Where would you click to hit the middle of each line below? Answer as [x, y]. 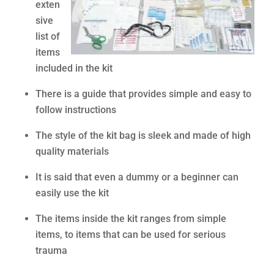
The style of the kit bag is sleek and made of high [143, 136]
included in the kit [74, 68]
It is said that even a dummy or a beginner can [137, 177]
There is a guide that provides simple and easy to [144, 94]
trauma [52, 251]
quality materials [72, 152]
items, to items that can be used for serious [131, 235]
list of [48, 37]
